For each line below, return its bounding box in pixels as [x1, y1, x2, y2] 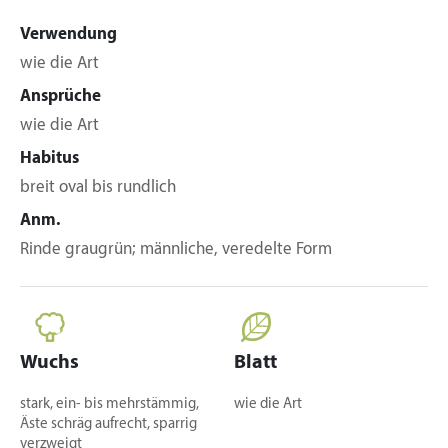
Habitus [20, 150, 79, 167]
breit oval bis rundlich [20, 179, 176, 196]
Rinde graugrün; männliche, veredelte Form [20, 241, 332, 258]
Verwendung [20, 26, 117, 43]
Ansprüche [20, 88, 101, 105]
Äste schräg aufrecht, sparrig [20, 417, 197, 432]
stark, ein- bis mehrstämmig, [20, 397, 199, 412]
